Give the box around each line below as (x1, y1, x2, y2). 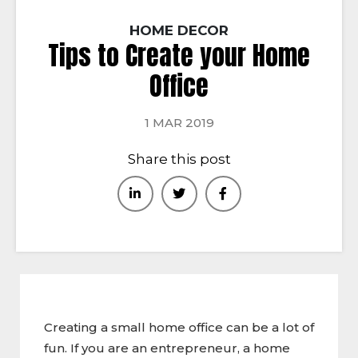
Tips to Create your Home (48, 35, 310, 75)
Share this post (127, 150, 231, 167)
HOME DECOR (129, 22, 229, 38)
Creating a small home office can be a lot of (44, 319, 314, 335)
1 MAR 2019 (144, 114, 214, 130)
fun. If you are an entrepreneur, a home (44, 340, 290, 356)
